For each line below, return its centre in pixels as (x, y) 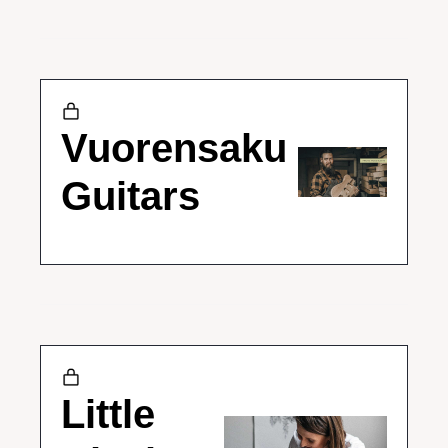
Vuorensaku (174, 148)
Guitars (130, 196)
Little (108, 414)
